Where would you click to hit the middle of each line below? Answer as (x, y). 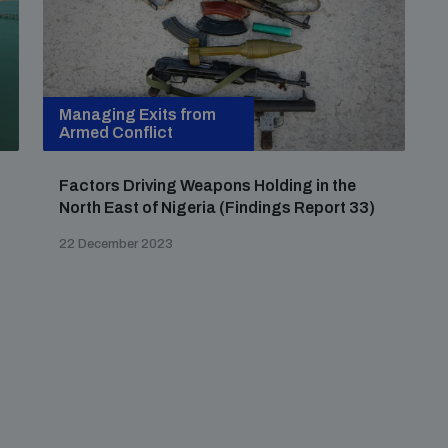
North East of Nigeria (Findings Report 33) (217, 207)
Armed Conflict (116, 132)
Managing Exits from (138, 114)
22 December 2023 (116, 244)
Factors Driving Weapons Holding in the (208, 185)
